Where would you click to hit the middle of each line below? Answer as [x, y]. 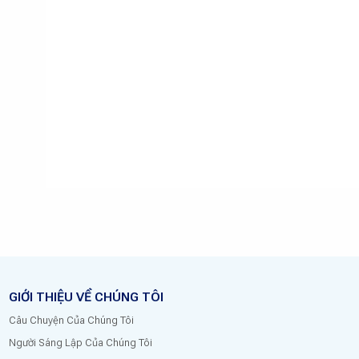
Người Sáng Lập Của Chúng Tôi [80, 343]
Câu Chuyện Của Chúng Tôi [71, 320]
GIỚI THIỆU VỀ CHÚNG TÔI [86, 296]
